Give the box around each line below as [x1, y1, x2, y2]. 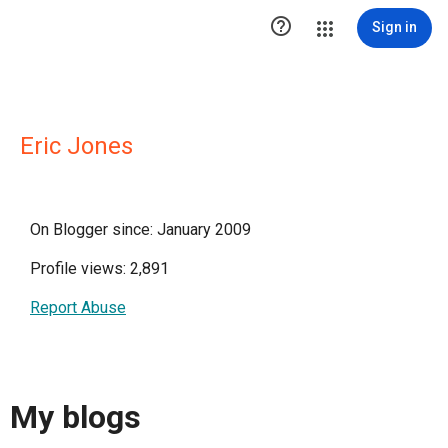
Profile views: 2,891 [30, 259, 169, 278]
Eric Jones [20, 132, 133, 160]
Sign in [372, 19, 417, 35]
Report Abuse [30, 298, 126, 317]
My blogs [10, 398, 141, 437]
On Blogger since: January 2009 [30, 220, 251, 239]
